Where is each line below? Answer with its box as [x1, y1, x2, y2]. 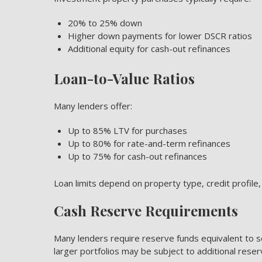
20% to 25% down [68, 17, 142, 29]
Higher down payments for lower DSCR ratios [68, 30, 252, 42]
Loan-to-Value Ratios [54, 69, 195, 88]
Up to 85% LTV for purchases [68, 125, 187, 136]
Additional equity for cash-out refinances [68, 43, 230, 54]
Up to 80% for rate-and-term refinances [68, 137, 230, 149]
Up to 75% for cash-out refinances [68, 150, 207, 162]
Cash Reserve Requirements [54, 201, 238, 220]
